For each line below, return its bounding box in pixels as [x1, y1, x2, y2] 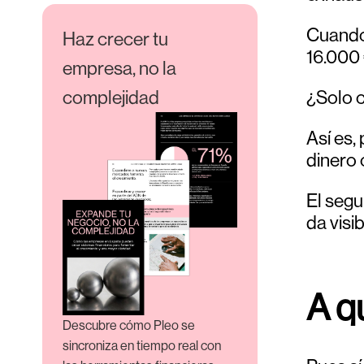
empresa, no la [63, 57, 176, 79]
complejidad [63, 86, 159, 108]
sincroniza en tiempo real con [63, 337, 221, 353]
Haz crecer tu [63, 28, 168, 50]
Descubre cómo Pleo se [63, 317, 195, 333]
